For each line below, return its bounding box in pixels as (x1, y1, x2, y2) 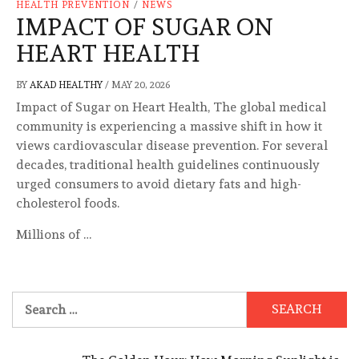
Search (11, 292, 52, 308)
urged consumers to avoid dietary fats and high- (16, 175, 301, 192)
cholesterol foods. (16, 195, 119, 211)
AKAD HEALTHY (30, 79, 105, 91)
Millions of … (16, 226, 91, 242)
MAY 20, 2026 (111, 79, 170, 91)
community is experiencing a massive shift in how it (16, 118, 322, 134)
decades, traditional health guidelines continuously (16, 156, 320, 172)
